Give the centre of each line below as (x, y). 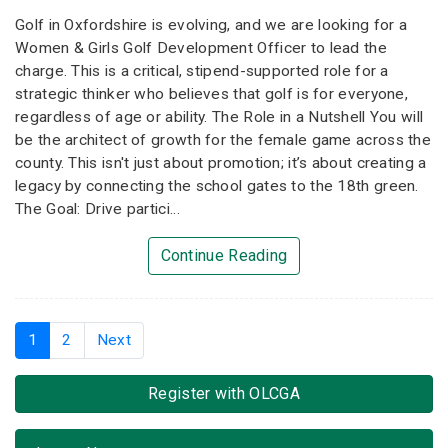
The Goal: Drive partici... (97, 208)
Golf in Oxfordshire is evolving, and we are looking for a (211, 24)
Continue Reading (224, 255)
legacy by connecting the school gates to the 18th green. (217, 185)
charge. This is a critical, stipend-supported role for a (202, 70)
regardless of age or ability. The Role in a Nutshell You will (219, 116)
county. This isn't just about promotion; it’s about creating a (221, 162)
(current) (68, 340)
